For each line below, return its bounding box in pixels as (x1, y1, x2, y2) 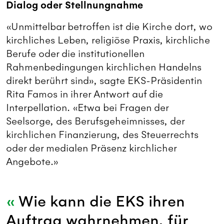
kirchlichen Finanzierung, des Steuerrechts (6, 129, 198, 141)
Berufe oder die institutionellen (6, 48, 144, 60)
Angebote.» (6, 156, 58, 168)
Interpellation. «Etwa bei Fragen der (6, 102, 168, 114)
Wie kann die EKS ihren (14, 192, 185, 211)
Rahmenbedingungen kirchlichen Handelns (6, 61, 201, 73)
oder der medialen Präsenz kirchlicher (6, 142, 176, 154)
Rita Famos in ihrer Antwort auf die (6, 88, 163, 100)
